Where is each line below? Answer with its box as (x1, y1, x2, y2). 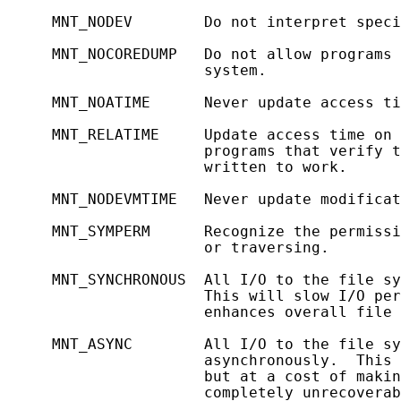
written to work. (7, 158, 347, 175)
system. (7, 62, 267, 79)
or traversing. (7, 239, 329, 256)
